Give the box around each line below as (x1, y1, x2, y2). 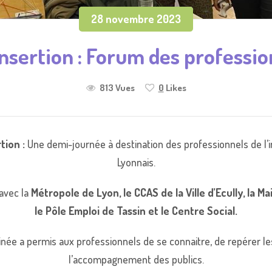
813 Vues (99, 81, 135, 93)
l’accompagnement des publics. (68, 253, 204, 266)
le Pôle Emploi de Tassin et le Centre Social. (35, 204, 237, 217)
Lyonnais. (117, 155, 155, 169)
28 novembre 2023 (91, 12, 181, 25)
